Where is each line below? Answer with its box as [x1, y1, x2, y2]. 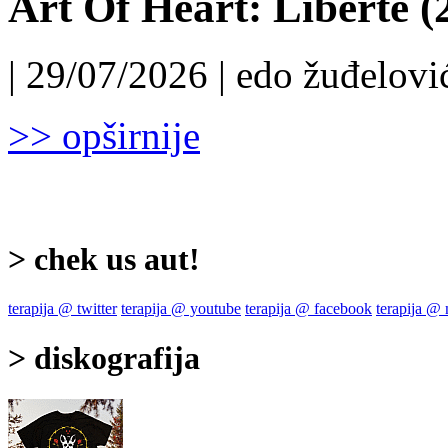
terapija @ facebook [245, 299, 372, 317]
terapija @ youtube [121, 299, 241, 317]
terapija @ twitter [8, 299, 117, 317]
